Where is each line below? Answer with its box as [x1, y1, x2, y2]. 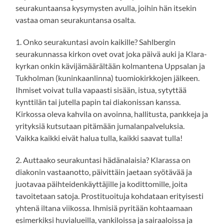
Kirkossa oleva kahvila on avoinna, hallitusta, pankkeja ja [15, 109, 208, 119]
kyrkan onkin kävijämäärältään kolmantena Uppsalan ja [15, 61, 205, 71]
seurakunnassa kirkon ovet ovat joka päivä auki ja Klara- [15, 49, 207, 59]
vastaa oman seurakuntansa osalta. [15, 15, 136, 25]
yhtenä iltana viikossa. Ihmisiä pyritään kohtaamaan [15, 203, 193, 213]
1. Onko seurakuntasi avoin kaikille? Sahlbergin [15, 37, 176, 47]
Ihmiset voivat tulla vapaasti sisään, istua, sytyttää [15, 85, 187, 95]
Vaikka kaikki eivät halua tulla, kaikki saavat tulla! [15, 133, 183, 143]
